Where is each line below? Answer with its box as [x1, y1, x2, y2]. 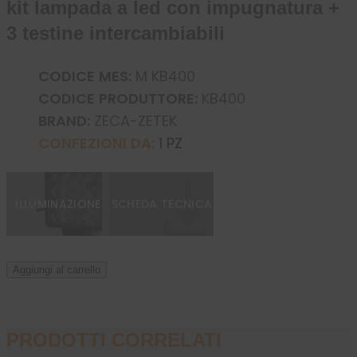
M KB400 [131, 66, 195, 87]
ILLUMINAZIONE [15, 196, 101, 213]
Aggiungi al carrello [13, 264, 100, 277]
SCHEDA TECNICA [111, 196, 213, 213]
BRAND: [38, 111, 90, 131]
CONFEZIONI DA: [38, 133, 155, 154]
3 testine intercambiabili [6, 22, 225, 45]
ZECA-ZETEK [90, 111, 177, 131]
